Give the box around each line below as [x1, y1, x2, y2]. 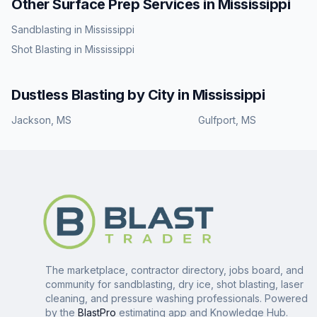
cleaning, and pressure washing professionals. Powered [45, 292, 308, 304]
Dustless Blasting [11, 86, 125, 103]
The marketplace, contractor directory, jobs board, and [45, 264, 304, 276]
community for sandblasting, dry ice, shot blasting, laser [45, 278, 304, 290]
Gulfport [198, 114, 236, 126]
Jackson [11, 114, 51, 126]
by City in [124, 86, 192, 103]
